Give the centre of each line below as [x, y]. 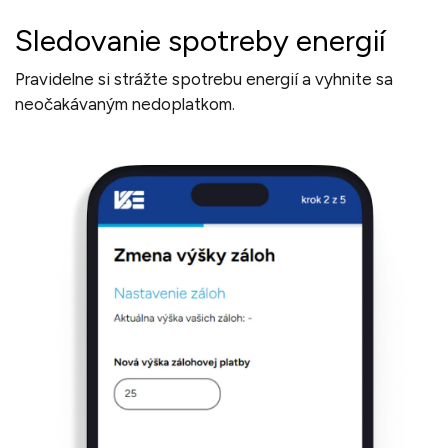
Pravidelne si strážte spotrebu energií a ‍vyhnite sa [204, 79]
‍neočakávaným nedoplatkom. [127, 104]
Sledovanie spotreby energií [200, 41]
